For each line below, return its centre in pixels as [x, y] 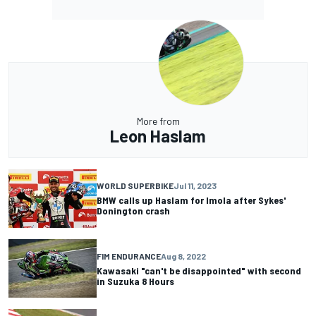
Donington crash [133, 211]
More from [158, 121]
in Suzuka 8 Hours [135, 281]
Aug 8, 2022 [183, 256]
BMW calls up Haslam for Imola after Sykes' [191, 200]
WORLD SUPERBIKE [135, 186]
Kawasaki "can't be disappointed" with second [199, 270]
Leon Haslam [158, 135]
